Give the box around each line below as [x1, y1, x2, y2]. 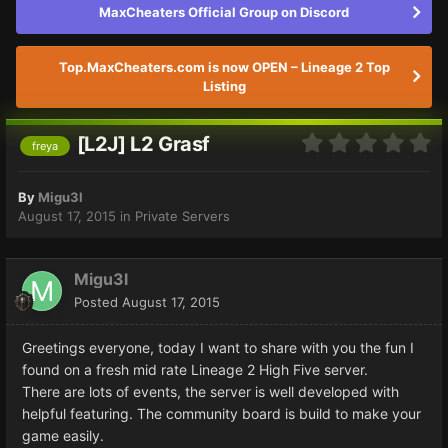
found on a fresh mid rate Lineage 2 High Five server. [22, 360, 368, 378]
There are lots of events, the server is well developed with [22, 382, 399, 400]
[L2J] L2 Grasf [76, 132, 211, 157]
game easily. [22, 426, 104, 444]
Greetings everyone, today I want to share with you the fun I [22, 338, 414, 356]
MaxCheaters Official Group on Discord [99, 4, 349, 21]
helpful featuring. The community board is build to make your [22, 404, 421, 422]
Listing [202, 78, 246, 95]
